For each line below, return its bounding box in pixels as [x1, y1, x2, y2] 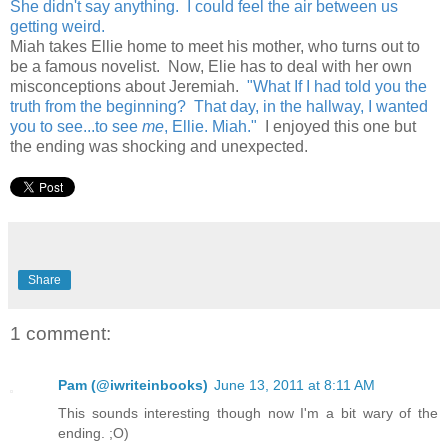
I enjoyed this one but [257, 117, 416, 135]
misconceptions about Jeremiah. [10, 77, 247, 95]
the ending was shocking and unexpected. [10, 137, 308, 155]
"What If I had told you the [247, 77, 427, 95]
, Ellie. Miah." [164, 117, 257, 135]
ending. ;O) [58, 425, 129, 442]
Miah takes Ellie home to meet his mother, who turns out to [10, 37, 420, 55]
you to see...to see [10, 117, 142, 135]
